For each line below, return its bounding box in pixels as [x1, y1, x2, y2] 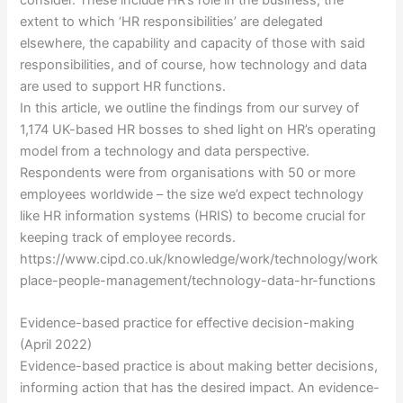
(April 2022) [20, 336, 93, 354]
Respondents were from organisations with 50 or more [20, 164, 356, 181]
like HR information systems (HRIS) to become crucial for [20, 207, 366, 224]
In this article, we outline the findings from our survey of [20, 99, 360, 116]
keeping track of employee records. [20, 228, 237, 246]
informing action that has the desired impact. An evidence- [20, 380, 381, 397]
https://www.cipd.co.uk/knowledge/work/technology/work [20, 250, 379, 267]
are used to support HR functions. [20, 77, 227, 94]
